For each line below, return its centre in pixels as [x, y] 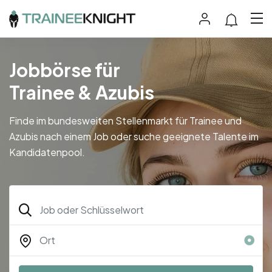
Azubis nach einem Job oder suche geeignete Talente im [134, 136]
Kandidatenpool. [48, 152]
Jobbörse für [65, 70]
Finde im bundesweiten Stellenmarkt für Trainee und [125, 120]
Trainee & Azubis [82, 92]
